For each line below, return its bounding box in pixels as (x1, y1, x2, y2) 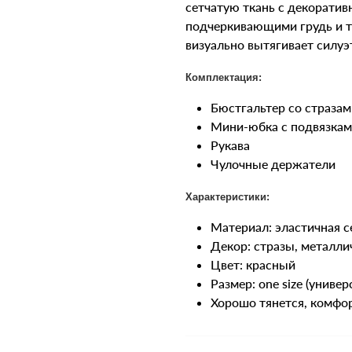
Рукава (211, 137, 250, 152)
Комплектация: (185, 71, 262, 83)
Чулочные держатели (211, 156, 335, 171)
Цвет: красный (211, 257, 295, 272)
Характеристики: (185, 191, 269, 203)
